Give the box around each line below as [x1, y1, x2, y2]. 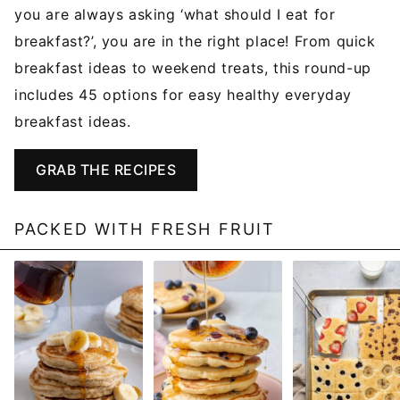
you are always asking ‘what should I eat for [14, 5, 336, 24]
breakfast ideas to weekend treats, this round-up [14, 59, 371, 78]
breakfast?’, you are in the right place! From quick [14, 32, 376, 51]
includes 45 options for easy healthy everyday [14, 86, 353, 104]
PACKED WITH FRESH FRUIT [14, 220, 276, 239]
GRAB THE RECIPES [36, 161, 176, 179]
